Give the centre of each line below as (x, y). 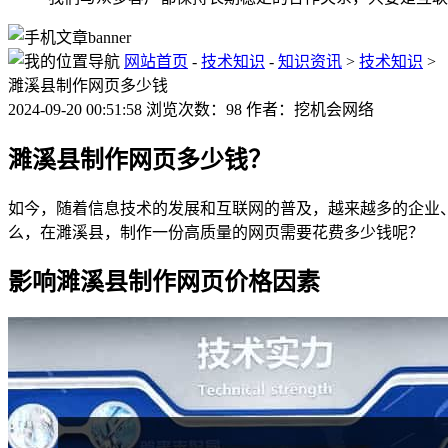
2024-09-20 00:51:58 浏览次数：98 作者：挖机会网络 (191, 109)
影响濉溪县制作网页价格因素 (164, 282)
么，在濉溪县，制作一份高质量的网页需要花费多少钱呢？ (216, 232)
